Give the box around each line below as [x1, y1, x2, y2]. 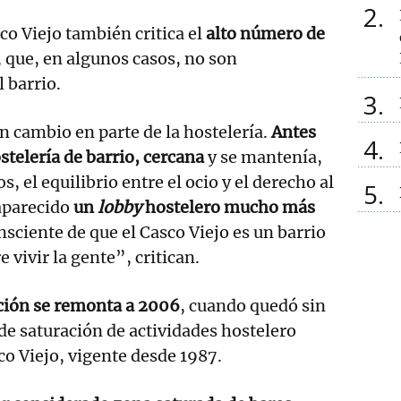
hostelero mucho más [145, 196, 315, 218]
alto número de [206, 22, 325, 44]
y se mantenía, [208, 146, 322, 167]
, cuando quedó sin [180, 294, 326, 316]
